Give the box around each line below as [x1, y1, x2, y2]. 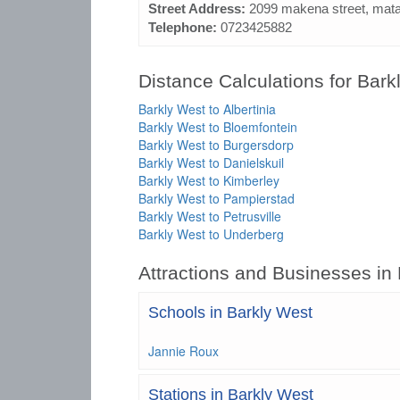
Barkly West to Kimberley [138, 171, 279, 189]
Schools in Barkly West [148, 304, 312, 321]
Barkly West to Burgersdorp [138, 136, 294, 154]
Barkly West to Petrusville [138, 207, 281, 225]
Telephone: [148, 20, 221, 35]
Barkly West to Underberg [138, 225, 284, 243]
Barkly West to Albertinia [138, 100, 276, 118]
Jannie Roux [148, 342, 219, 360]
